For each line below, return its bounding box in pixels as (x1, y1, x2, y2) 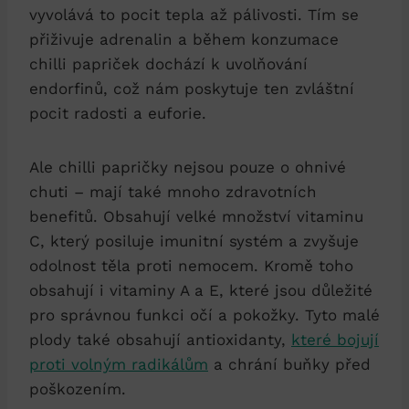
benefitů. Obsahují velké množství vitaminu (29, 206, 363, 225)
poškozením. (29, 379, 126, 398)
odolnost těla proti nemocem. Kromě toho (29, 256, 353, 275)
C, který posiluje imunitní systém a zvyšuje (29, 231, 359, 250)
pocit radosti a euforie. (29, 103, 206, 122)
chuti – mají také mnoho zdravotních (29, 182, 317, 201)
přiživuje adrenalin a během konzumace (29, 29, 339, 48)
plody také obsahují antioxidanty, (29, 330, 291, 349)
